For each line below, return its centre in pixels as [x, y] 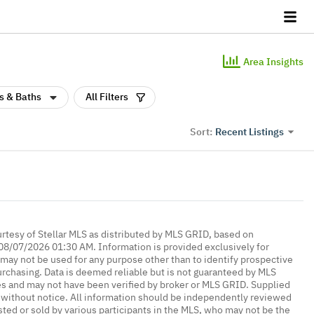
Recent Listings [250, 131]
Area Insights [273, 61]
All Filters [107, 97]
